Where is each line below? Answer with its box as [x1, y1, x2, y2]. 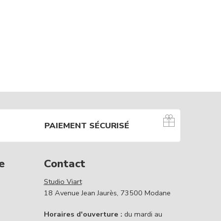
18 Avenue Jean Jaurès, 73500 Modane [43, 188, 171, 198]
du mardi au [122, 209, 162, 220]
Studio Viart [43, 177, 82, 187]
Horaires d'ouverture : [43, 209, 122, 220]
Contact [43, 156, 85, 172]
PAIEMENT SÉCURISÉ [44, 119, 129, 131]
